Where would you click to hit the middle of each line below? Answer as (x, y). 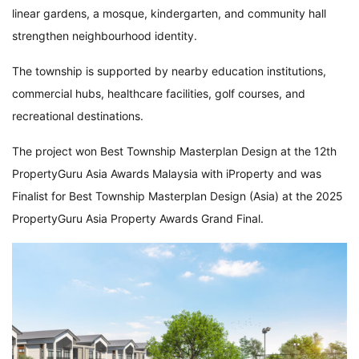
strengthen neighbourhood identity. (105, 36)
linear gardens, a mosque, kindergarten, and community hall (169, 14)
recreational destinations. (78, 116)
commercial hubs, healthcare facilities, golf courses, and (159, 94)
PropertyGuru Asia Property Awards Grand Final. (138, 219)
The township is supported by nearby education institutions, (169, 71)
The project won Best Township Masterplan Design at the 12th (174, 151)
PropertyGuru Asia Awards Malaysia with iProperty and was (167, 174)
